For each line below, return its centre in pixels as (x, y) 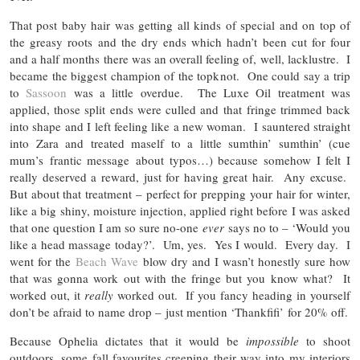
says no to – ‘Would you (289, 228)
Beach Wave (107, 262)
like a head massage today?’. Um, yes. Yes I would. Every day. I (180, 245)
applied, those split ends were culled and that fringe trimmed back (180, 110)
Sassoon (47, 93)
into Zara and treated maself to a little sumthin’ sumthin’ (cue (180, 143)
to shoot (325, 341)
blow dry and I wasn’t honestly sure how (244, 262)
